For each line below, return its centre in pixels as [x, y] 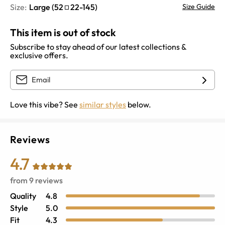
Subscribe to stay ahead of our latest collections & [98, 46]
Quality [23, 196]
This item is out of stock [63, 32]
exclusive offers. [39, 55]
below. [139, 104]
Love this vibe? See [45, 104]
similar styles [103, 104]
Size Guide [199, 6]
